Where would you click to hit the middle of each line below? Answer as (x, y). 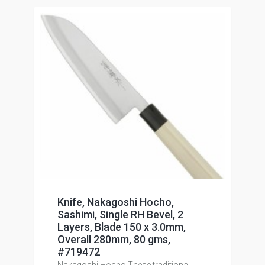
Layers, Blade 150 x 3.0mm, (121, 227)
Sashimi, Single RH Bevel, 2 (120, 214)
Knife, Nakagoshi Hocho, (115, 202)
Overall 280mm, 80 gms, (114, 239)
